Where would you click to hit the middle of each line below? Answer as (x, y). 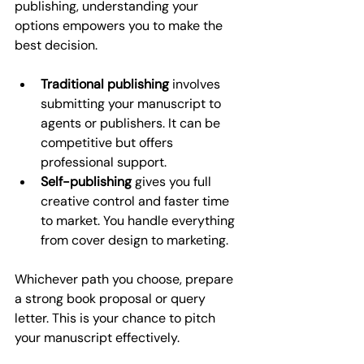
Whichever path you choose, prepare (126, 279)
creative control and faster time (136, 201)
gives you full (173, 181)
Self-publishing (86, 181)
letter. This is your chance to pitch (117, 318)
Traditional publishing (105, 84)
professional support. (104, 162)
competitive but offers (108, 142)
